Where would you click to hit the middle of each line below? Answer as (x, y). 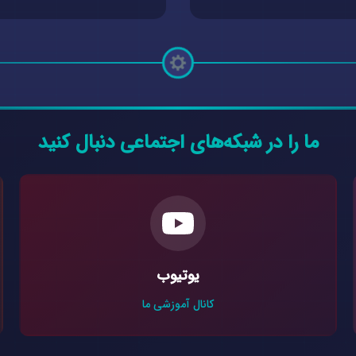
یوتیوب (178, 276)
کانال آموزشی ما (178, 305)
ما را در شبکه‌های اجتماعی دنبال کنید (178, 143)
